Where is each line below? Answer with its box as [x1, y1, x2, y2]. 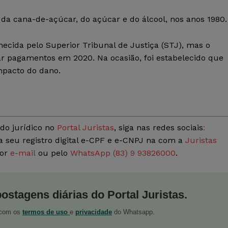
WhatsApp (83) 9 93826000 [70, 148, 176, 158]
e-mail [10, 148, 36, 158]
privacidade [75, 208, 112, 216]
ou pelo [36, 148, 70, 158]
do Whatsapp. [112, 208, 155, 216]
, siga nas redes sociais [114, 123, 203, 133]
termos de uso [22, 208, 70, 216]
